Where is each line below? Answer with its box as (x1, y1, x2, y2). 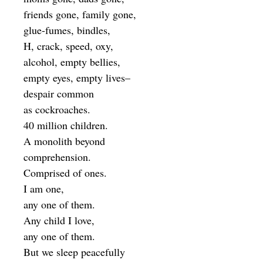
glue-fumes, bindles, (23, 23, 110, 38)
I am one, (23, 181, 64, 196)
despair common (23, 86, 94, 101)
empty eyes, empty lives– (23, 70, 130, 85)
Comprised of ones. (23, 166, 107, 180)
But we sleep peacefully (23, 245, 125, 259)
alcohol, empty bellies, (23, 55, 120, 69)
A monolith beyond (23, 134, 105, 149)
